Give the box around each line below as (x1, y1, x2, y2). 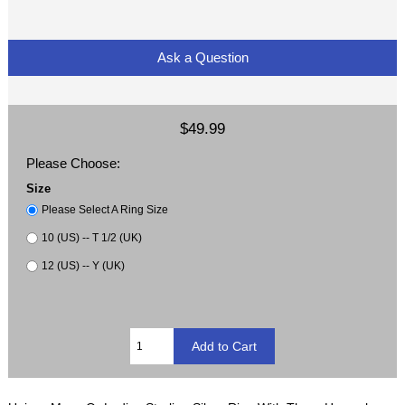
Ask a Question (153, 49, 252, 65)
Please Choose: (26, 155, 121, 171)
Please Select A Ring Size (41, 203, 168, 216)
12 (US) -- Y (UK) (41, 259, 125, 272)
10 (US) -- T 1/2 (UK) (41, 231, 142, 244)
